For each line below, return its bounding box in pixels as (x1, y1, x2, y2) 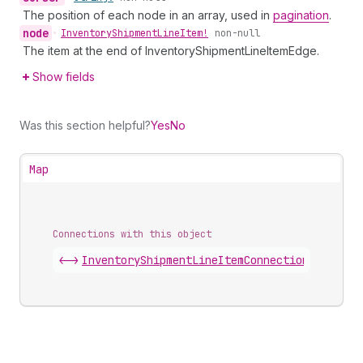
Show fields (32, 70, 95, 83)
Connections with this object (53, 228, 211, 241)
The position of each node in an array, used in (23, 8, 273, 22)
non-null (215, 27, 260, 40)
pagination (273, 8, 329, 22)
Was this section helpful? (19, 118, 151, 132)
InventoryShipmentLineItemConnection (82, 253, 309, 267)
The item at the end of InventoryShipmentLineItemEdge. (23, 44, 319, 58)
